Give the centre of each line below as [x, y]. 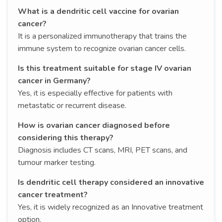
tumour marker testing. [57, 162]
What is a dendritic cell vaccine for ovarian [98, 11]
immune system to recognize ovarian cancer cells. [102, 48]
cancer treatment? [53, 194]
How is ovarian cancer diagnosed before [94, 125]
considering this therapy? [66, 138]
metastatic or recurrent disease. [72, 105]
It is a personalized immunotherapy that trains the [102, 36]
